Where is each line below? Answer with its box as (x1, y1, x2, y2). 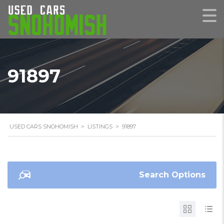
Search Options (139, 170, 205, 179)
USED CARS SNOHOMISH (9, 123, 78, 130)
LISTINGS (87, 123, 112, 130)
